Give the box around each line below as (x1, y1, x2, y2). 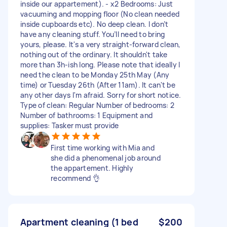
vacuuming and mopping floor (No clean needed (20, 9, 179, 19)
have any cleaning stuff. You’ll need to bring (20, 29, 165, 39)
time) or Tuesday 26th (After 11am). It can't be (20, 80, 175, 90)
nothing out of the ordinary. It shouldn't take (20, 49, 168, 59)
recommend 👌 (51, 173, 100, 183)
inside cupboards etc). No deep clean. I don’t (20, 19, 169, 29)
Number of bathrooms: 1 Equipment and (20, 110, 153, 120)
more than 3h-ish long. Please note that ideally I (20, 59, 180, 69)
